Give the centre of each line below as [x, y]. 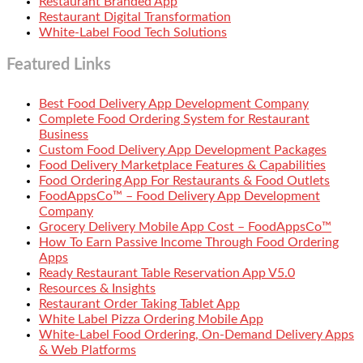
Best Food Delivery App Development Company [174, 103]
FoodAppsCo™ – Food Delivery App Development [179, 196]
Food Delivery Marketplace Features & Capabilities [182, 165]
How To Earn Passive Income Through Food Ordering [189, 242]
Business [64, 134]
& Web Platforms [88, 350]
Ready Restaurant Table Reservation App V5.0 [167, 273]
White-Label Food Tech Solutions [133, 32]
